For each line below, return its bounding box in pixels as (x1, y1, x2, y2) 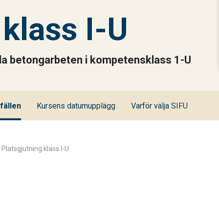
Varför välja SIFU (131, 101, 188, 110)
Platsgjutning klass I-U (1, 145, 69, 153)
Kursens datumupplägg (37, 101, 115, 110)
